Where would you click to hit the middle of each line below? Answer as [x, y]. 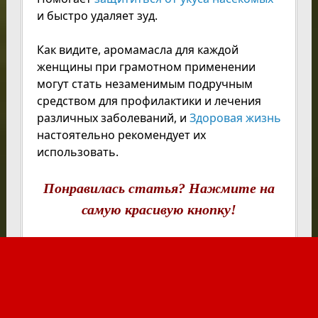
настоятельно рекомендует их [121, 135]
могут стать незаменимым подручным [144, 84]
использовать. [77, 152]
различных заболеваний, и [113, 118]
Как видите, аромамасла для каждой [137, 50]
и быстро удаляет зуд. [97, 16]
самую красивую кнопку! [159, 210]
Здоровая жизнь [235, 118]
